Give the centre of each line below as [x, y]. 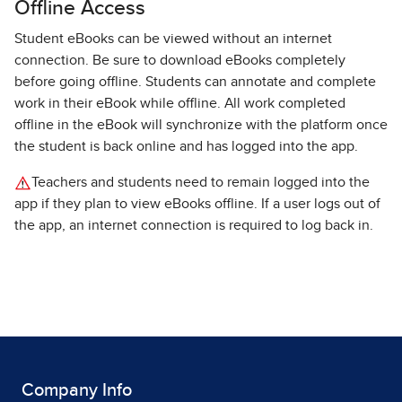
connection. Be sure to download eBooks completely [180, 60]
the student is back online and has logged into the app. [186, 146]
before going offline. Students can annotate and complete [195, 82]
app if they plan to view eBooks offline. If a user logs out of [197, 204]
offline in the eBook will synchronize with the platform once [201, 125]
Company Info [77, 390]
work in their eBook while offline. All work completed [180, 103]
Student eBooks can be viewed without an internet [173, 39]
